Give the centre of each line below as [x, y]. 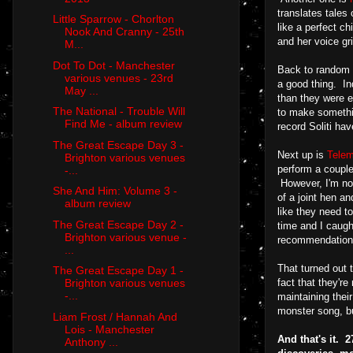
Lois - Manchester [109, 329]
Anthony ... [91, 342]
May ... [81, 90]
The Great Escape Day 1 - [118, 271]
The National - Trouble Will [119, 111]
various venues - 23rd [119, 78]
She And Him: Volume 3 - [115, 191]
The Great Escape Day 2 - [118, 224]
